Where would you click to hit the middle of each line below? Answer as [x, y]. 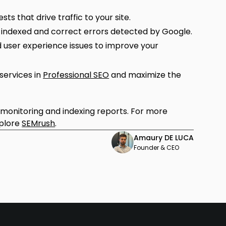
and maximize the [145, 75]
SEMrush [39, 123]
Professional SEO [76, 75]
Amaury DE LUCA [163, 137]
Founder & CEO [156, 147]
